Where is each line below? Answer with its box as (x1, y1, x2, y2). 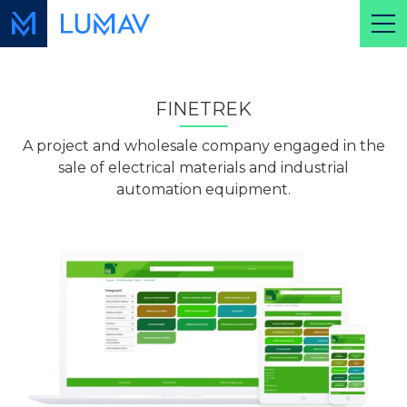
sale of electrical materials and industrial (58, 158, 349, 176)
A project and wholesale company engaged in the (22, 136, 385, 154)
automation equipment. (116, 180, 291, 198)
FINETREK (155, 98, 252, 121)
